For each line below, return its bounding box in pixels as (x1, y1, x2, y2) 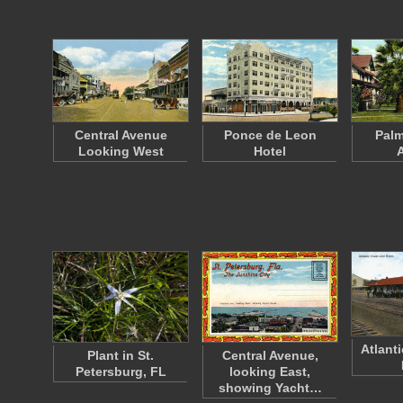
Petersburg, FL (75, 364, 166, 379)
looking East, (229, 364, 310, 379)
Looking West (77, 144, 164, 158)
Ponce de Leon (223, 128, 317, 142)
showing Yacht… (218, 381, 322, 395)
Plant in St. (87, 348, 154, 363)
